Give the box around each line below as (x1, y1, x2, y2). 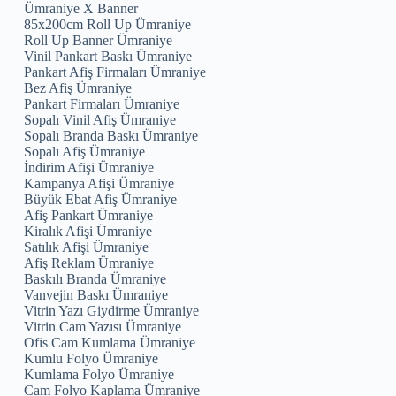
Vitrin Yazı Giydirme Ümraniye (24, 302, 200, 318)
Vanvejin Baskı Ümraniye (24, 286, 169, 302)
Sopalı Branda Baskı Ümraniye (24, 127, 199, 143)
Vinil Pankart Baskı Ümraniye (24, 48, 193, 64)
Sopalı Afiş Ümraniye (24, 143, 146, 159)
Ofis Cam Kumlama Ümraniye (24, 334, 196, 350)
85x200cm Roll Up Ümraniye (24, 16, 192, 32)
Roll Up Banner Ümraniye (24, 32, 173, 48)
